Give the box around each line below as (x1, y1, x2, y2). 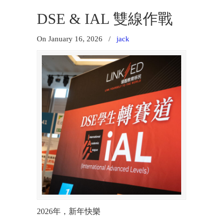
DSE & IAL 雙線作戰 (37, 10, 173, 27)
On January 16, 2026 (37, 34, 105, 43)
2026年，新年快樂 (37, 207, 101, 216)
